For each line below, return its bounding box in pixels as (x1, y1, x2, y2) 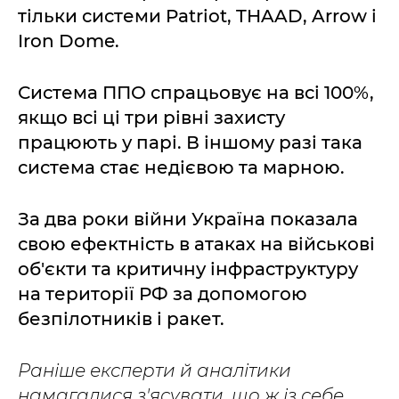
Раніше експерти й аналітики (18, 360, 291, 381)
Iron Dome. (18, 30, 119, 52)
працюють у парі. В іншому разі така (18, 132, 362, 153)
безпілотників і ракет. (18, 308, 224, 330)
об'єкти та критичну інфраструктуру (18, 258, 358, 280)
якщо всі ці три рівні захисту (18, 107, 285, 128)
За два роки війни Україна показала (18, 208, 358, 230)
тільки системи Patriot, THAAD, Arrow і (18, 5, 377, 27)
